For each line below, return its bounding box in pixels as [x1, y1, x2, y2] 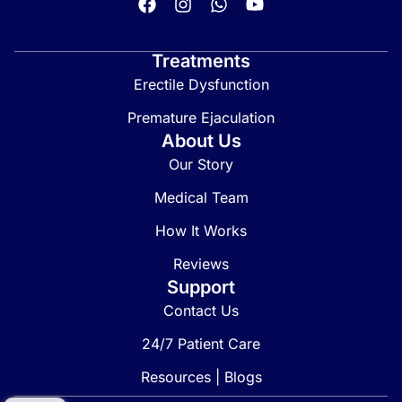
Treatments [152, 50, 250, 72]
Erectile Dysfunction [133, 75, 269, 93]
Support [167, 276, 235, 298]
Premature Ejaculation [127, 109, 275, 127]
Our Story [169, 155, 233, 173]
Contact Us [163, 301, 239, 319]
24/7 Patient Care [142, 335, 260, 353]
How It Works [155, 222, 247, 240]
